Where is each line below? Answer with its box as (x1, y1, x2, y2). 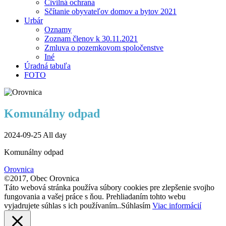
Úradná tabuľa (24, 61, 71, 70)
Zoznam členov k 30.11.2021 (44, 34, 138, 43)
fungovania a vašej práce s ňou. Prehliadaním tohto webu (4, 192, 186, 201)
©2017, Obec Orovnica (4, 174, 79, 183)
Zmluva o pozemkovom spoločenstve (44, 43, 163, 52)
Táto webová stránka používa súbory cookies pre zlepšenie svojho (4, 183, 214, 192)
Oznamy (44, 25, 72, 34)
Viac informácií (152, 201, 201, 210)
